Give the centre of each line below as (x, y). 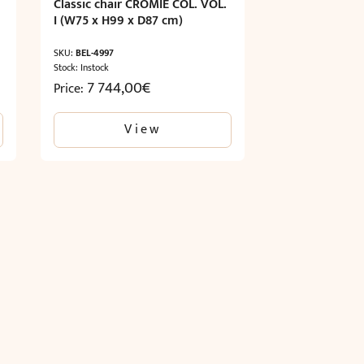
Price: (71, 89)
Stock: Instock (82, 67)
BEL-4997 (95, 52)
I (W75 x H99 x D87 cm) (119, 20)
